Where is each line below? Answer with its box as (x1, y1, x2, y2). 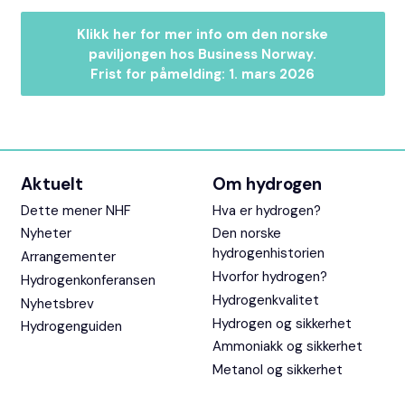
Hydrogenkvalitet (212, 290, 320, 309)
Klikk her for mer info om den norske (77, 24, 328, 43)
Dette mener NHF (20, 201, 131, 220)
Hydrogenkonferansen (20, 270, 155, 289)
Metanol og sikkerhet (212, 361, 344, 380)
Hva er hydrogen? (212, 201, 322, 220)
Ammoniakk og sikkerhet (212, 337, 363, 356)
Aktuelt (20, 172, 83, 195)
